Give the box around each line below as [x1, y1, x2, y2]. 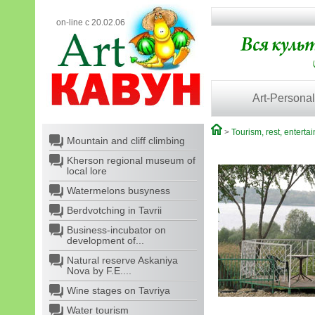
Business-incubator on [67, 224, 166, 236]
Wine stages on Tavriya [67, 285, 170, 296]
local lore [67, 165, 107, 176]
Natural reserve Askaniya [67, 255, 178, 266]
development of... [67, 235, 144, 246]
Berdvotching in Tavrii [67, 205, 162, 216]
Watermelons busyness [67, 185, 170, 196]
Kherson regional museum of [67, 155, 195, 166]
